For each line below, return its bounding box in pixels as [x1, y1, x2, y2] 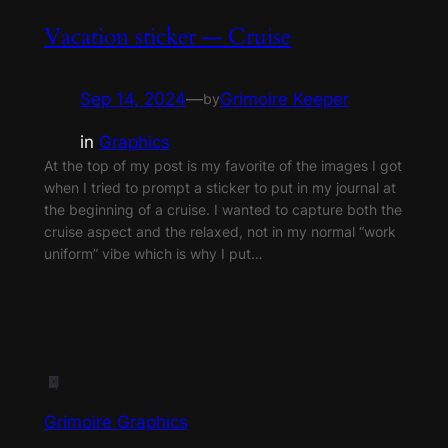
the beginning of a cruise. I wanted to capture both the [43, 200, 402, 218]
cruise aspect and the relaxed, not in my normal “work [43, 222, 396, 240]
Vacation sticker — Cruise [43, 20, 291, 52]
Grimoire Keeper [219, 88, 349, 109]
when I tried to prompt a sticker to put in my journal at [43, 178, 396, 196]
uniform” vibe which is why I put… [43, 244, 263, 262]
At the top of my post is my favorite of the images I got [43, 156, 402, 174]
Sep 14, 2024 [79, 88, 186, 109]
